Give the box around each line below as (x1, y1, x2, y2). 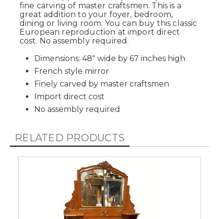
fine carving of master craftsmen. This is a (20, 1, 181, 10)
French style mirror (34, 66, 109, 76)
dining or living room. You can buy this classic (20, 19, 197, 28)
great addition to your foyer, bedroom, (20, 10, 173, 19)
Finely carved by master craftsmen (34, 79, 169, 88)
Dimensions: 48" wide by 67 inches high (34, 54, 185, 63)
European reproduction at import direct (20, 27, 180, 37)
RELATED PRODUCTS (15, 132, 125, 144)
